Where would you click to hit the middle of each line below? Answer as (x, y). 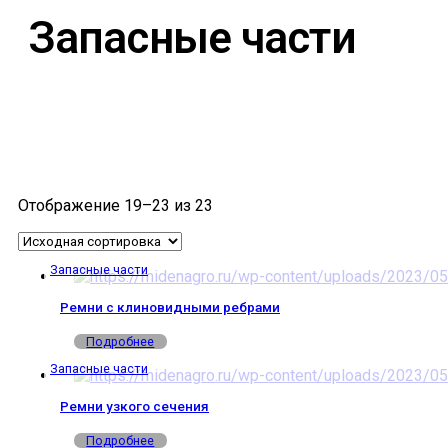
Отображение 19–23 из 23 (115, 206)
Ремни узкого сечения (134, 406)
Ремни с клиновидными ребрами (170, 307)
